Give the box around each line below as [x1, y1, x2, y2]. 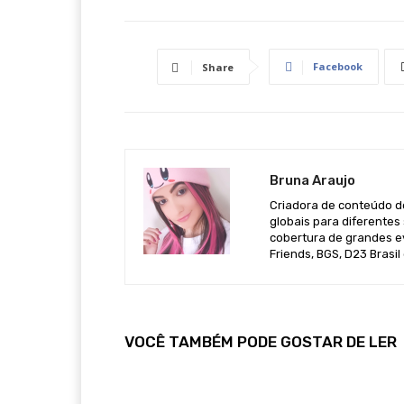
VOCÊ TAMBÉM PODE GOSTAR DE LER [124, 333, 397, 351]
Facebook [312, 60, 363, 73]
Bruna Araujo [270, 172, 355, 188]
